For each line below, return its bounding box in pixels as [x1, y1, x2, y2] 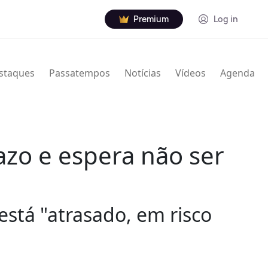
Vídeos [175, 66, 206, 80]
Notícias [124, 66, 161, 80]
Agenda [220, 66, 255, 80]
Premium [133, 13, 169, 25]
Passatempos [49, 66, 110, 80]
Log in [214, 13, 238, 25]
